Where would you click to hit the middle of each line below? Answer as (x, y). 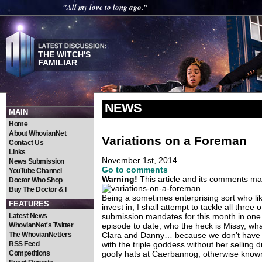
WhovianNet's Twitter (41, 225)
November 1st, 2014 (139, 161)
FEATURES (29, 204)
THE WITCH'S (64, 54)
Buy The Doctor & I (37, 189)
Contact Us (26, 143)
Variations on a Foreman (174, 140)
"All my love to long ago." (105, 7)
